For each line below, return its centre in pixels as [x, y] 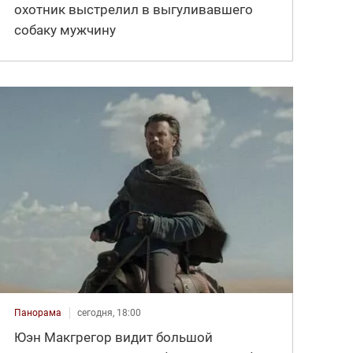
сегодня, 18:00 [110, 313]
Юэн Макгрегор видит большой [114, 338]
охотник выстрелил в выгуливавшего [134, 10]
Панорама [38, 313]
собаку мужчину [65, 30]
